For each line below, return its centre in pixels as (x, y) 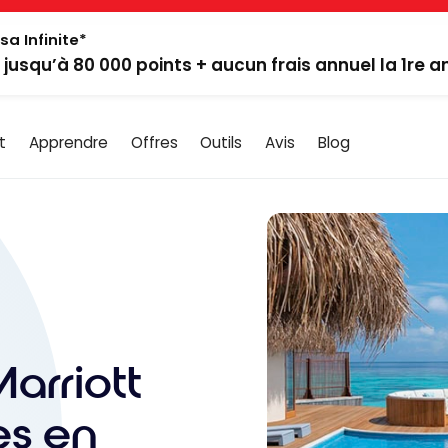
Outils (221, 142)
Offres (154, 142)
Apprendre (68, 142)
